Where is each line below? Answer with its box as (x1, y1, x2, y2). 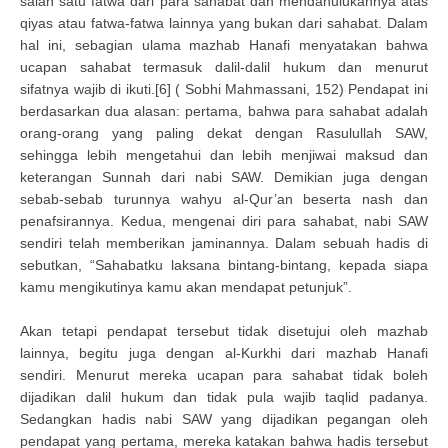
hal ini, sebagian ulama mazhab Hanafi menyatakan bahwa (20, 37, 428, 53)
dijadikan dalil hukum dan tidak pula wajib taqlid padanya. (20, 389, 428, 405)
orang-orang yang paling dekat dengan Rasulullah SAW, (20, 125, 428, 141)
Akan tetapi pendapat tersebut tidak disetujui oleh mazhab (20, 323, 428, 339)
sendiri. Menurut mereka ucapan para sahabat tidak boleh (20, 367, 428, 383)
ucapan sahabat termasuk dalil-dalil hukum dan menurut (20, 59, 428, 75)
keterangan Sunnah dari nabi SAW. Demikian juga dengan (20, 169, 428, 185)
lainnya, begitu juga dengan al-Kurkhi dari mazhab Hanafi (20, 345, 428, 361)
